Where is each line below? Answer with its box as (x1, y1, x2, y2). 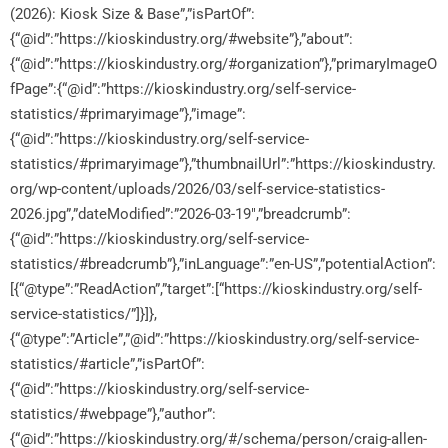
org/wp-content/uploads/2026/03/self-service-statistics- (10, 179, 385, 198)
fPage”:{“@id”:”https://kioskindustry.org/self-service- (10, 79, 356, 98)
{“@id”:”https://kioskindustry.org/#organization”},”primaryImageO (10, 54, 437, 73)
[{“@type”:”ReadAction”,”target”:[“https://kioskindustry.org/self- (10, 279, 422, 298)
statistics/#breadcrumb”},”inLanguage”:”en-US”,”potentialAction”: (10, 254, 436, 273)
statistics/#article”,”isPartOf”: (10, 354, 205, 373)
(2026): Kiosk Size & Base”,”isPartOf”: (10, 4, 255, 23)
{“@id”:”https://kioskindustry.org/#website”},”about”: (10, 29, 353, 48)
